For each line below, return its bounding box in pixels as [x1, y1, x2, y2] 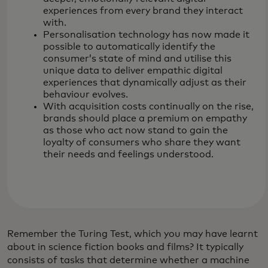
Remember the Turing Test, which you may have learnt [7, 229, 258, 239]
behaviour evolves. [43, 90, 128, 99]
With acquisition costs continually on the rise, [43, 102, 254, 111]
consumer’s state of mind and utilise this [43, 54, 232, 63]
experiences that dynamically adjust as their [43, 78, 246, 87]
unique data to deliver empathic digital [43, 66, 223, 75]
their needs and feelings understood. [43, 150, 214, 159]
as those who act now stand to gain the [43, 126, 228, 135]
